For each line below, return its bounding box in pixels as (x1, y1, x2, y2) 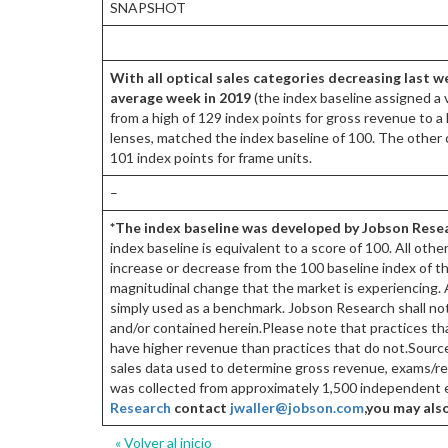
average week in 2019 (110, 89, 254, 107)
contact (171, 399, 230, 417)
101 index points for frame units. (110, 149, 312, 167)
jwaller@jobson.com (230, 399, 364, 417)
